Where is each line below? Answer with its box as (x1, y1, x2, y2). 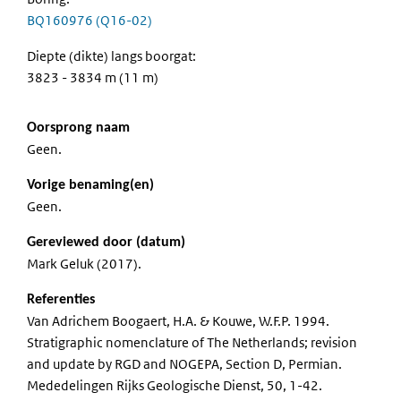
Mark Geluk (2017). (27, 254, 141, 272)
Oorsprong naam (27, 120, 130, 135)
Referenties (27, 292, 95, 307)
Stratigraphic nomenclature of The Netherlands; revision (27, 333, 357, 351)
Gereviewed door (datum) (27, 235, 185, 250)
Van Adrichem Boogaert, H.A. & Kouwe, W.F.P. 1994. (27, 311, 329, 329)
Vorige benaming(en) (27, 177, 154, 192)
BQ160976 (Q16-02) (27, 11, 152, 29)
